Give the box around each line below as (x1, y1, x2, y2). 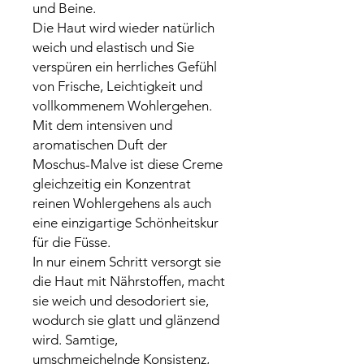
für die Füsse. (32, 234, 110, 250)
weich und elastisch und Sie (32, 39, 194, 55)
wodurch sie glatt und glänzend (32, 312, 219, 328)
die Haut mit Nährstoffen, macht (32, 273, 225, 289)
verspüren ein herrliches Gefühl (32, 58, 217, 75)
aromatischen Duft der (32, 136, 167, 153)
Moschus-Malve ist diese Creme (32, 156, 223, 172)
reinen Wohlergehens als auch (32, 195, 211, 211)
